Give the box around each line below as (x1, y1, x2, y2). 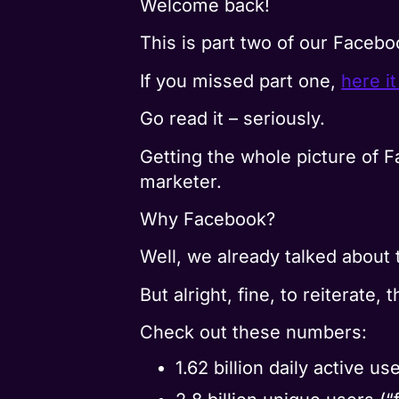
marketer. (140, 170, 223, 192)
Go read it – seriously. (140, 108, 326, 130)
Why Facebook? (140, 208, 276, 230)
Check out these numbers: (140, 322, 368, 344)
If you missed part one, (140, 69, 342, 92)
